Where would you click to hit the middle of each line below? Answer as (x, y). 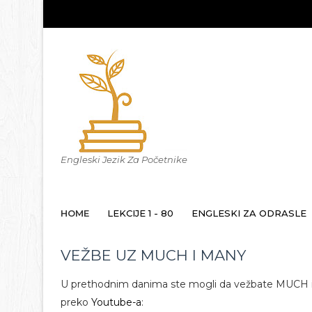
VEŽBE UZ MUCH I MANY (153, 255)
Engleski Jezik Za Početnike (124, 159)
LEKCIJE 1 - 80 (140, 213)
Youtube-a (116, 302)
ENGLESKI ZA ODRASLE (249, 213)
